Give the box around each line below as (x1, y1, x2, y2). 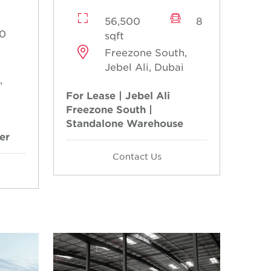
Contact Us (112, 150, 162, 162)
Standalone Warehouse (66, 116, 183, 129)
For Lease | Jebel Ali (66, 88, 170, 101)
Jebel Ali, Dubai (104, 60, 184, 73)
